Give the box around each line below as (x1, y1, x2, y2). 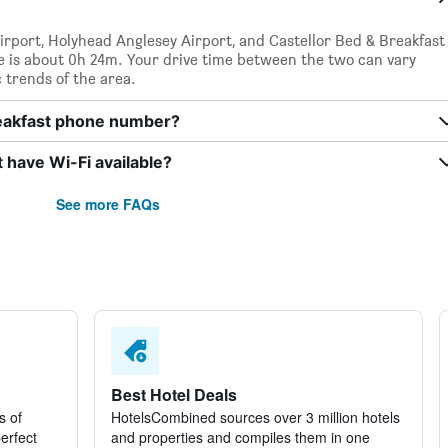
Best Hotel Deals (110, 383, 237, 406)
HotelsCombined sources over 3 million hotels (110, 407, 400, 427)
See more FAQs (55, 194, 160, 214)
